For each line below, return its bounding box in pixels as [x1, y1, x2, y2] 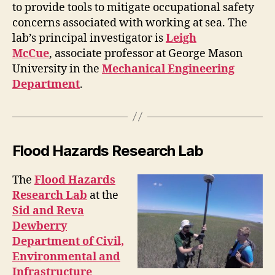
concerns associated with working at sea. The [12, 15, 247, 30]
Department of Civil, [12, 234, 124, 249]
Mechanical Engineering [102, 61, 234, 76]
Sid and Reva [12, 203, 84, 218]
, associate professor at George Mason [49, 46, 243, 61]
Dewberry [12, 219, 67, 233]
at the [87, 188, 118, 203]
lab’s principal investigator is [12, 31, 166, 45]
